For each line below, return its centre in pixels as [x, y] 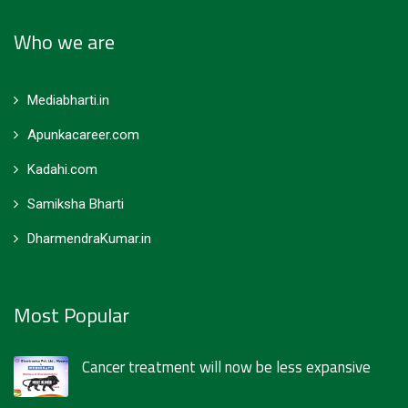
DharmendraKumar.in [89, 239]
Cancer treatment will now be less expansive [226, 367]
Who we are [64, 42]
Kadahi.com [62, 170]
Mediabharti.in [68, 101]
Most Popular [71, 316]
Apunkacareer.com [83, 135]
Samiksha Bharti [76, 204]
